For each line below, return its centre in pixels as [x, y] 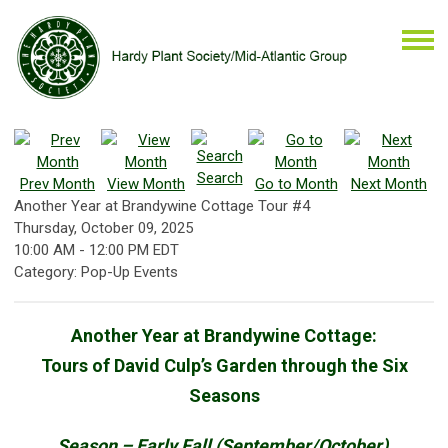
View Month [146, 183]
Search [219, 177]
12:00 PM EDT [134, 249]
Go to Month [296, 183]
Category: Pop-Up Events [96, 271]
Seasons [224, 395]
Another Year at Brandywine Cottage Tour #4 [162, 205]
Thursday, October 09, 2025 [103, 227]
